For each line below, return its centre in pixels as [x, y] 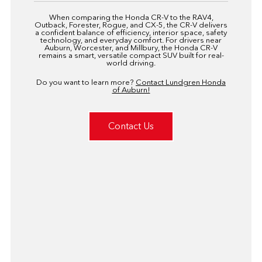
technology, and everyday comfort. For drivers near [131, 40]
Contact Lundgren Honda [181, 82]
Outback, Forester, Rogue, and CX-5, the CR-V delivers [131, 25]
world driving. [131, 63]
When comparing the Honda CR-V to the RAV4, [131, 18]
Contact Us [131, 126]
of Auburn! [131, 90]
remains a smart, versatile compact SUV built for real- [131, 56]
